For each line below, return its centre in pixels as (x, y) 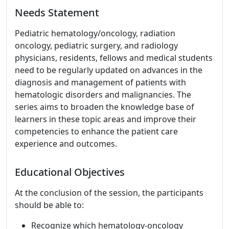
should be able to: (49, 205)
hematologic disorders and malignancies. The (103, 95)
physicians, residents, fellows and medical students (114, 58)
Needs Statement (57, 13)
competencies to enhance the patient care (96, 131)
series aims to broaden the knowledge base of (105, 107)
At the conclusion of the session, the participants (109, 193)
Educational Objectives (70, 172)
